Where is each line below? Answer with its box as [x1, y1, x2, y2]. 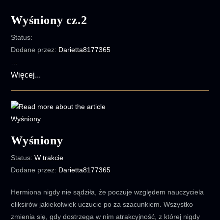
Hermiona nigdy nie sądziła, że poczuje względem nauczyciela [11, 188, 204, 196]
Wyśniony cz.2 [11, 14, 87, 27]
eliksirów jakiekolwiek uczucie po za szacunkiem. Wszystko [11, 200, 193, 208]
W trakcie [34, 154, 64, 162]
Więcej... [11, 71, 41, 79]
